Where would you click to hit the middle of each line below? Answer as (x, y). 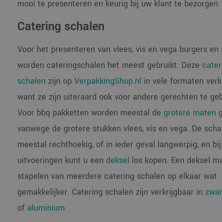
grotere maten (190, 113)
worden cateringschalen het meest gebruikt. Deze (110, 65)
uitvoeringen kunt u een (61, 160)
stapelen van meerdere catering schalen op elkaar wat (117, 176)
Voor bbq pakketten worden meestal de (90, 113)
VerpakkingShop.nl (108, 81)
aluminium (46, 208)
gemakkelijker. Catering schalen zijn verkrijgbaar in (111, 192)
